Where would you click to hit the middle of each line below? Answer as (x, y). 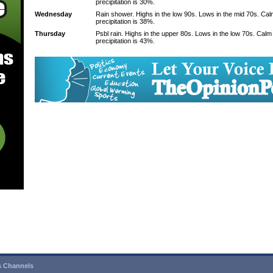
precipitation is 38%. (125, 21)
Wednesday (53, 14)
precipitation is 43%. (125, 41)
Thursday (50, 34)
